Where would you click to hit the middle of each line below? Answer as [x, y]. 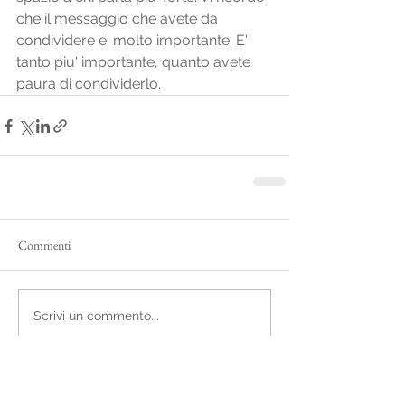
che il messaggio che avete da [119, 19]
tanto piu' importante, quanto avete [135, 62]
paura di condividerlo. [89, 84]
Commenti [44, 245]
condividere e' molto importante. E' [134, 40]
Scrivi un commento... [96, 315]
